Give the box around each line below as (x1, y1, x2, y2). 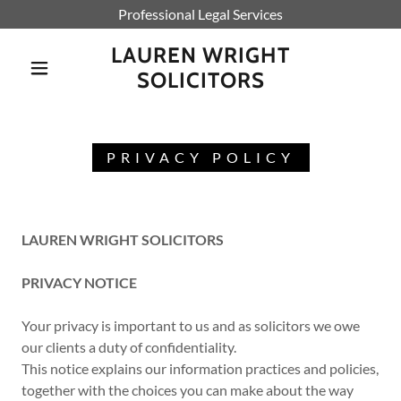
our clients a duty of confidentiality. (21, 338, 236, 355)
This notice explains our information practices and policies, (21, 360, 379, 377)
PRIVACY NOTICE (21, 274, 137, 291)
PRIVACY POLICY (106, 149, 295, 166)
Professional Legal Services (118, 5, 283, 22)
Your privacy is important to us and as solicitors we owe (21, 317, 360, 334)
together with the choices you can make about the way (21, 381, 354, 398)
